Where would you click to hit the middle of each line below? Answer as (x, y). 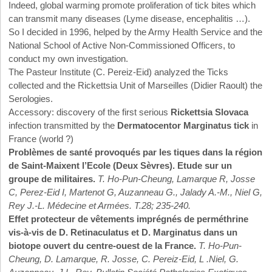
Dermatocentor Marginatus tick (183, 126)
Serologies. (31, 99)
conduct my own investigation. (68, 59)
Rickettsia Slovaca (209, 112)
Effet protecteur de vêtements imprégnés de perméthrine (128, 219)
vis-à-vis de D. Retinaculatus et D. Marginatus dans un (123, 233)
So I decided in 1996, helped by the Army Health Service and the (135, 32)
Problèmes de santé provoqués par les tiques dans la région (135, 152)
